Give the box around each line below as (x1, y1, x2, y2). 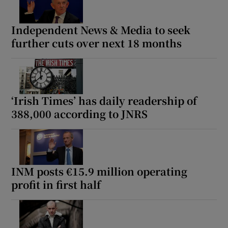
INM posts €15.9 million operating (11, 163, 188, 179)
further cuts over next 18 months (11, 35, 182, 50)
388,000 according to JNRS (11, 106, 148, 121)
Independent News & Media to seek (11, 22, 191, 37)
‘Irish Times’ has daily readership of (11, 93, 197, 108)
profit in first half (11, 177, 101, 192)
